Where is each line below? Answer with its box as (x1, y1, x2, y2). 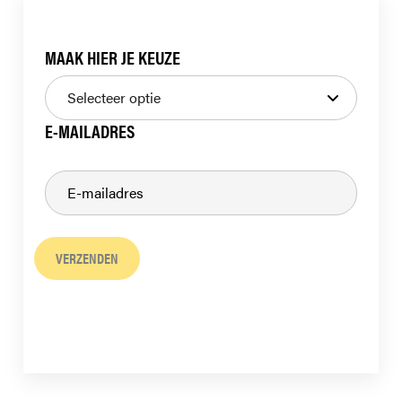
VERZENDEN (56, 248, 118, 269)
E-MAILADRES (45, 118, 135, 144)
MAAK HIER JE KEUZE (45, 44, 180, 71)
